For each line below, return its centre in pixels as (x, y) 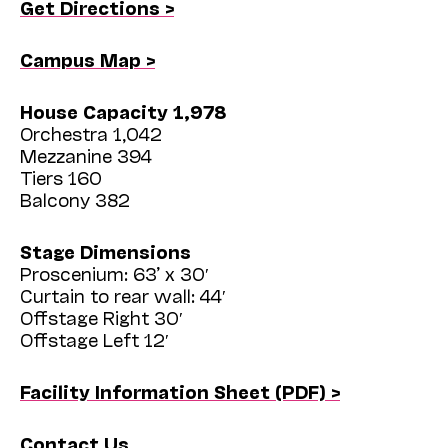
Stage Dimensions (105, 251)
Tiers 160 (61, 177)
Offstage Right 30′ (101, 317)
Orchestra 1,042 (91, 133)
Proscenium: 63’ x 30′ (114, 273)
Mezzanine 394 (86, 155)
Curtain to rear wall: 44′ (123, 295)
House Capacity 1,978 (123, 111)
